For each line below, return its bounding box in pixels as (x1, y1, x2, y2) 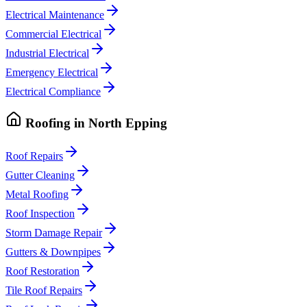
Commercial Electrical (5, 28, 101, 40)
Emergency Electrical (5, 66, 98, 79)
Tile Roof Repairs (5, 284, 82, 297)
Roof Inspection (5, 208, 75, 220)
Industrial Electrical (5, 47, 89, 60)
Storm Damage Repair (5, 227, 102, 239)
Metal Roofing (5, 188, 69, 201)
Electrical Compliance (5, 86, 101, 98)
